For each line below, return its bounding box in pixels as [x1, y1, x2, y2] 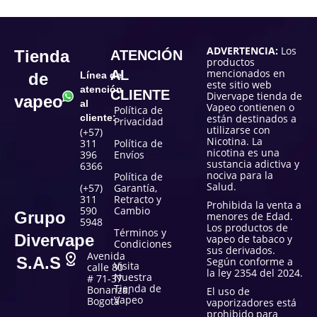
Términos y [114, 225, 166, 239]
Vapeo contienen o [207, 100, 294, 114]
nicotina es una [207, 145, 279, 159]
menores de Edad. [207, 209, 293, 223]
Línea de [80, 69, 122, 81]
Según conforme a [207, 254, 293, 268]
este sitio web [207, 77, 272, 91]
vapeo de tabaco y [207, 231, 292, 246]
